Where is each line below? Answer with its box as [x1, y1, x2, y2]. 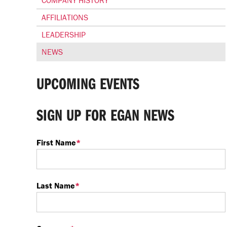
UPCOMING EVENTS [36, 73, 139, 93]
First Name [36, 137, 76, 147]
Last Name [36, 180, 75, 191]
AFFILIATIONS [42, 12, 88, 22]
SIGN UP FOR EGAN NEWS [36, 104, 174, 125]
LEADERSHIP [42, 29, 86, 40]
